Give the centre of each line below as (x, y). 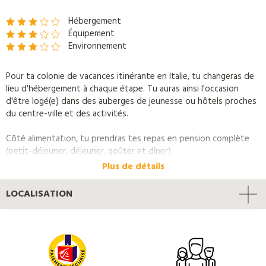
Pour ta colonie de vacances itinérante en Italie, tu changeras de (130, 77)
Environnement (97, 47)
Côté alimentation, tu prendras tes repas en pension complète (128, 139)
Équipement (91, 34)
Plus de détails (133, 167)
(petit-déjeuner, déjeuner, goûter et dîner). (91, 152)
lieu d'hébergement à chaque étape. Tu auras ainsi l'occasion (122, 89)
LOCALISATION (39, 194)
